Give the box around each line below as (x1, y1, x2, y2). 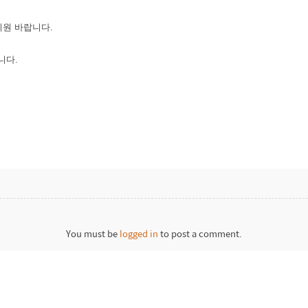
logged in (120, 226, 158, 241)
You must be (66, 226, 120, 241)
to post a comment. (158, 226, 242, 241)
